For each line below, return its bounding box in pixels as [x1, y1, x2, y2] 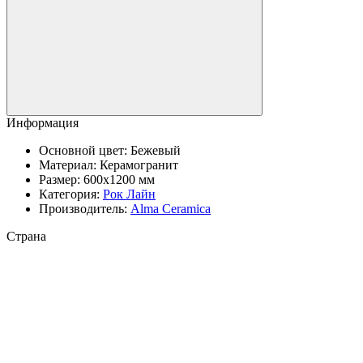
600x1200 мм [83, 173, 155, 187]
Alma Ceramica [130, 202, 211, 216]
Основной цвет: [39, 143, 130, 158]
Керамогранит [100, 158, 178, 173]
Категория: [39, 187, 103, 202]
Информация [6, 116, 79, 130]
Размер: [39, 173, 83, 187]
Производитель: [39, 202, 130, 216]
